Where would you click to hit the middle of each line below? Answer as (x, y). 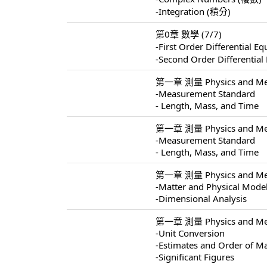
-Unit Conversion (190, 233)
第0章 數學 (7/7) (189, 34)
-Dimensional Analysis (201, 199)
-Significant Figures (195, 257)
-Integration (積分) (193, 12)
